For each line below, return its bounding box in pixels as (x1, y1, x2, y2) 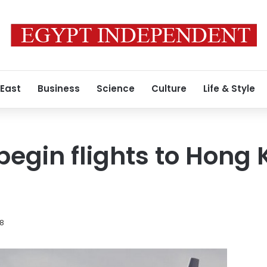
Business (38, 82, 80, 95)
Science (97, 82, 135, 95)
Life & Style (203, 82, 255, 95)
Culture (151, 82, 187, 95)
